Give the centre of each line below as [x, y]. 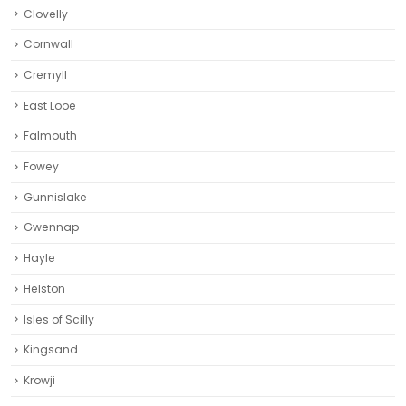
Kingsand [51, 350]
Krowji [39, 380]
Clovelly [46, 14]
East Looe [50, 105]
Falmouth [50, 136]
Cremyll [45, 75]
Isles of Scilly [59, 319]
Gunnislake [55, 197]
